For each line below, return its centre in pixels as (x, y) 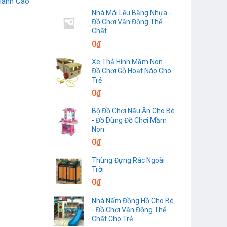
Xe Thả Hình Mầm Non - (129, 62)
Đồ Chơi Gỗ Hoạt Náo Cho (131, 71)
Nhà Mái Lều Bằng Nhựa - (131, 12)
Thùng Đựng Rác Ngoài (128, 160)
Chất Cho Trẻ (112, 219)
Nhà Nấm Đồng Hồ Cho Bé (133, 200)
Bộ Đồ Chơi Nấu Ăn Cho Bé (133, 111)
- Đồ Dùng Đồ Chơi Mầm (129, 120)
